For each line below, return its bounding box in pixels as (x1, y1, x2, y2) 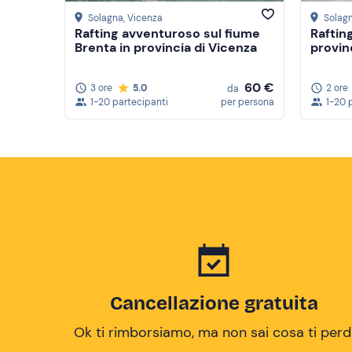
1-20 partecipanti (90, 96, 168, 108)
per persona (221, 96, 274, 108)
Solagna (88, 12, 123, 25)
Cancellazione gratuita (109, 292, 318, 314)
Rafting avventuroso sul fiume (75, 25, 260, 42)
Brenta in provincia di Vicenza (75, 39, 257, 57)
